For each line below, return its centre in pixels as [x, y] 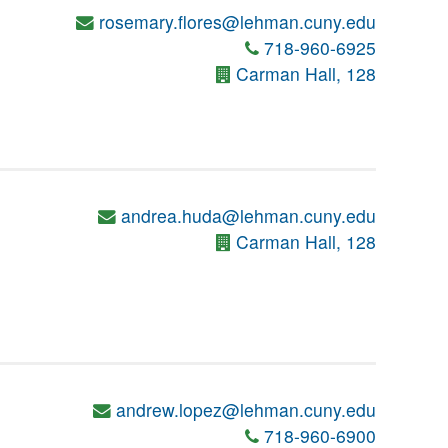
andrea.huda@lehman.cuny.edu [248, 216]
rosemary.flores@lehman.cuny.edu [237, 22]
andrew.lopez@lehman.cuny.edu [246, 410]
